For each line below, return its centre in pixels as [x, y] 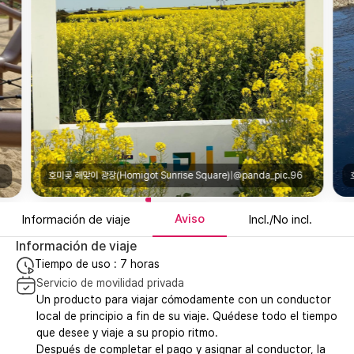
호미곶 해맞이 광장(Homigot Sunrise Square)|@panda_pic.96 [176, 176]
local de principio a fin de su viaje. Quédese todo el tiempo [187, 316]
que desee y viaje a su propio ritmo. [127, 332]
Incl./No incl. [281, 219]
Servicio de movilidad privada [110, 282]
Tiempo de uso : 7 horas [97, 264]
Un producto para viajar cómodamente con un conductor [184, 299]
